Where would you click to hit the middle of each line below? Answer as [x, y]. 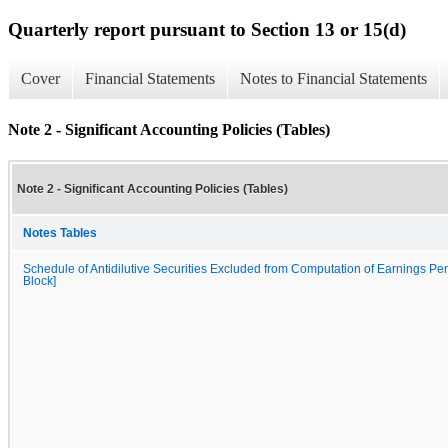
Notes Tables [60, 232]
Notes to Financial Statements [333, 79]
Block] [39, 280]
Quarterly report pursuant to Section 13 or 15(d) [207, 29]
